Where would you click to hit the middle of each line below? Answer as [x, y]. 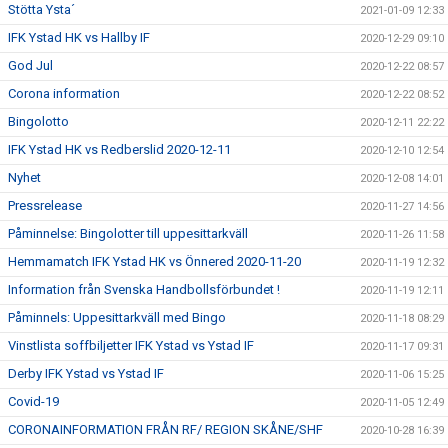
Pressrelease [45, 205]
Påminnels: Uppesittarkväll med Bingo [117, 317]
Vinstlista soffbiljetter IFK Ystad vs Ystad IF [131, 345]
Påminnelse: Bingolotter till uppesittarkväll [128, 233]
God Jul [30, 65]
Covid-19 [33, 401]
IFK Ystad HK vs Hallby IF [79, 37]
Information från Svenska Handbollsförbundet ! [144, 289]
